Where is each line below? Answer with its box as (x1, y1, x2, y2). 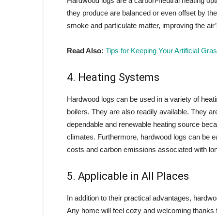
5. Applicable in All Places (67, 170, 189, 182)
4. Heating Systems (67, 71, 159, 83)
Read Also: (67, 46, 104, 55)
